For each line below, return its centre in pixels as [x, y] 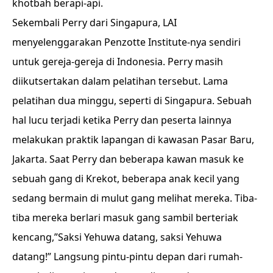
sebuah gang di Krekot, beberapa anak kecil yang [126, 179]
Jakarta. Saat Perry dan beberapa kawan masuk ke [128, 159]
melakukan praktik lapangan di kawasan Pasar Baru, [133, 140]
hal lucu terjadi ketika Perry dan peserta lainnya [122, 120]
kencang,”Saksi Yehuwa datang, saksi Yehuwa [117, 237]
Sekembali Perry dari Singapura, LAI [94, 23]
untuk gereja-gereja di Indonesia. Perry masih [118, 62]
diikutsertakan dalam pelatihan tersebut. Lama [120, 81]
